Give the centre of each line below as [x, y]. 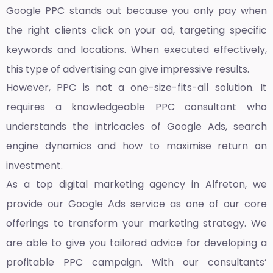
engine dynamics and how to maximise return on [136, 146]
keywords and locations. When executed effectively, [136, 50]
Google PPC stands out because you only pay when [136, 11]
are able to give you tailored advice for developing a [136, 243]
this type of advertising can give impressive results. [128, 69]
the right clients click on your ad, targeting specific [136, 30]
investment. [36, 166]
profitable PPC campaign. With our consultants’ [136, 262]
